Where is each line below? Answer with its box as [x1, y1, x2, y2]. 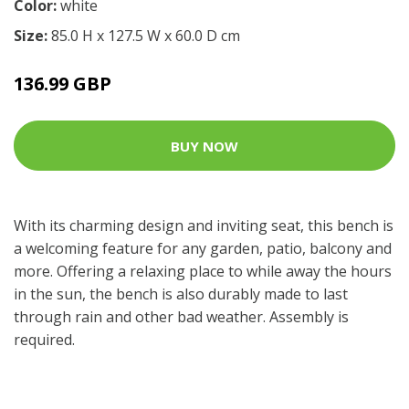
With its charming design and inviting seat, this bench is [14, 215, 393, 236]
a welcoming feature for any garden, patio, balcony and [14, 238, 392, 258]
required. [14, 330, 75, 350]
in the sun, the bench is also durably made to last [14, 284, 348, 304]
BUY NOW [171, 136, 238, 155]
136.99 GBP [14, 71, 111, 96]
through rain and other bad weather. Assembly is [14, 307, 349, 327]
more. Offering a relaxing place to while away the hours [14, 261, 392, 281]
